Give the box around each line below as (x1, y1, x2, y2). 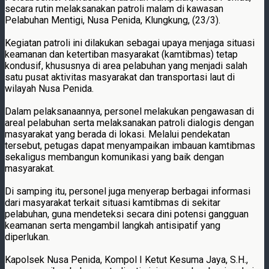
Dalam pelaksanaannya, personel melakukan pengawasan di (5, 105, 254, 117)
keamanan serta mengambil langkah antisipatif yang (5, 219, 220, 231)
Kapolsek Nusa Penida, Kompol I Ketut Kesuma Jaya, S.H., (5, 253, 248, 265)
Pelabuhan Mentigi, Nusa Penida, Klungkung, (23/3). (5, 14, 220, 26)
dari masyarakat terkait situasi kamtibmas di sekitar (5, 196, 220, 208)
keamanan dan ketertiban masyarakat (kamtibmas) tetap (5, 48, 238, 60)
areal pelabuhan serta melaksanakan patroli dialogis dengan (5, 116, 254, 128)
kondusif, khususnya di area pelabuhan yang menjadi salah (5, 59, 247, 71)
